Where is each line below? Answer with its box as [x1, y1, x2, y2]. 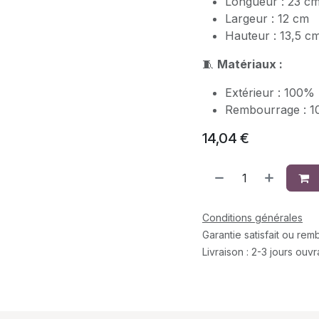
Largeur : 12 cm [225, 11, 309, 26]
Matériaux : [217, 57, 283, 71]
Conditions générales [202, 211, 303, 224]
